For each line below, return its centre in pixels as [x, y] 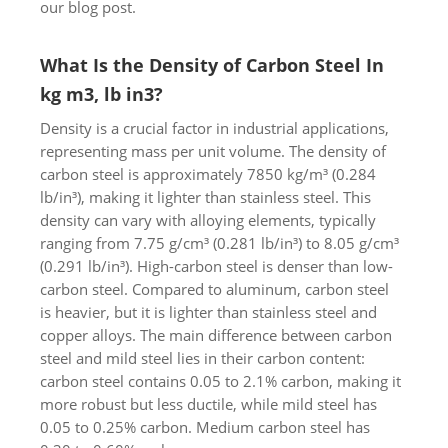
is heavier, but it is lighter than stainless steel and [208, 311]
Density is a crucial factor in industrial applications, [214, 127]
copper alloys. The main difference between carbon [216, 334]
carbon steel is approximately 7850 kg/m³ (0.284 [208, 173]
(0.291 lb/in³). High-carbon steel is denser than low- [216, 265]
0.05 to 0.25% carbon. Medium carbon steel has [205, 426]
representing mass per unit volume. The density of [213, 150]
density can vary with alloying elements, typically [208, 219]
